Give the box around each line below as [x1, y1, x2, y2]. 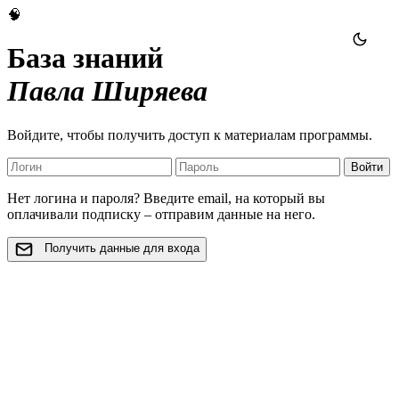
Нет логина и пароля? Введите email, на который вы [7, 190, 325, 206]
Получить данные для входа [45, 241, 199, 256]
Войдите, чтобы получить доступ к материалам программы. [7, 126, 372, 142]
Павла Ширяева [7, 75, 208, 108]
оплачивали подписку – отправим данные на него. [7, 206, 315, 222]
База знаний [7, 42, 163, 75]
